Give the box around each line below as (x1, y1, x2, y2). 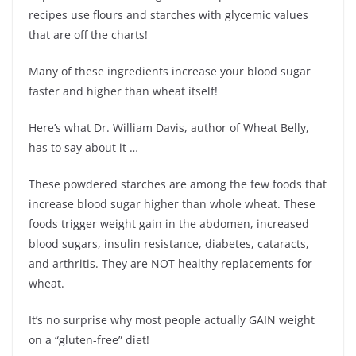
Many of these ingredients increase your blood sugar (29, 63, 311, 79)
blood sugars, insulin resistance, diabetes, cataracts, (29, 235, 309, 251)
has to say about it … (29, 139, 138, 155)
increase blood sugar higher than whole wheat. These (29, 195, 315, 211)
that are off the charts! (29, 26, 148, 42)
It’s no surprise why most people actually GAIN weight (29, 311, 315, 327)
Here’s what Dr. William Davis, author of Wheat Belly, (29, 119, 309, 135)
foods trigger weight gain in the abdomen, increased (29, 215, 309, 231)
